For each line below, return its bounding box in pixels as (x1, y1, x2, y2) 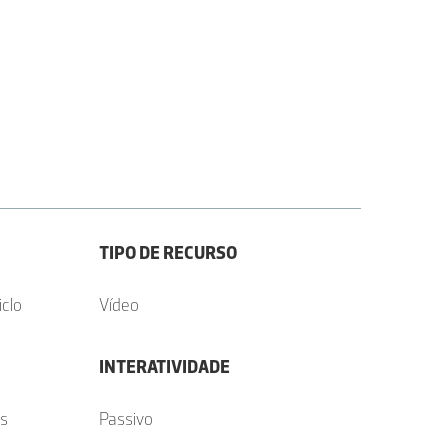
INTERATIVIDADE (98, 356, 230, 378)
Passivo (98, 408, 153, 430)
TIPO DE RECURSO (98, 242, 237, 264)
